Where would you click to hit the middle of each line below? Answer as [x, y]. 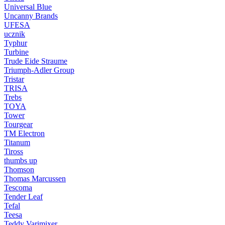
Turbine [16, 52]
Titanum [17, 142]
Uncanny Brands [31, 16]
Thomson [19, 169]
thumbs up [21, 160]
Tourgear [18, 124]
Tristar [14, 79]
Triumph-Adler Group [39, 70]
